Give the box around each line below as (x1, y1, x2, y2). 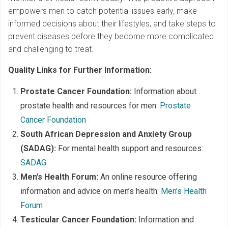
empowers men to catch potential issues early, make (8, 6, 197, 16)
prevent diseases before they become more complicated (8, 31, 214, 41)
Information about (132, 86, 196, 96)
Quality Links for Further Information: (8, 65, 152, 75)
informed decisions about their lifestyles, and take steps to (8, 18, 216, 28)
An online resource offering (98, 172, 197, 182)
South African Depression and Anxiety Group (20, 129, 192, 139)
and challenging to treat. (8, 44, 94, 54)
